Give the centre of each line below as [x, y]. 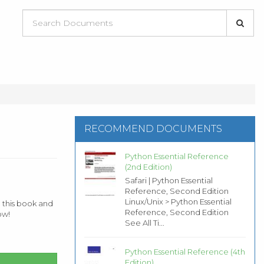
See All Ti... [144, 222]
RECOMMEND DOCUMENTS [153, 128]
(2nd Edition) [148, 166]
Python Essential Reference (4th [185, 251]
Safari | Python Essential [169, 180]
